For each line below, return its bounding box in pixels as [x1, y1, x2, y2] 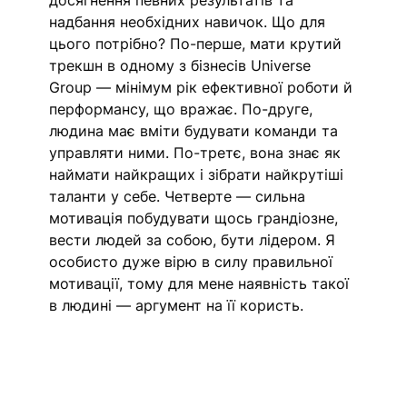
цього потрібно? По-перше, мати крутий [49, 35, 347, 54]
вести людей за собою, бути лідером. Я [49, 231, 341, 250]
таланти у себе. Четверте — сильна [49, 187, 311, 206]
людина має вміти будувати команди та [49, 122, 343, 141]
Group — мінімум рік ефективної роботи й [49, 78, 358, 97]
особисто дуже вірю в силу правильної [49, 253, 338, 272]
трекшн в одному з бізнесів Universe [49, 56, 316, 75]
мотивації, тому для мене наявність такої [49, 274, 354, 293]
